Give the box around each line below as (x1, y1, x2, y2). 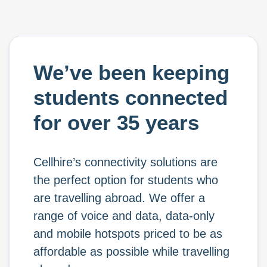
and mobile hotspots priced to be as (33, 227, 222, 240)
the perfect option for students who (33, 173, 218, 187)
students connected (33, 86, 228, 109)
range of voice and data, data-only (33, 209, 215, 222)
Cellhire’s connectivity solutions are (33, 156, 218, 169)
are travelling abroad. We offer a (33, 191, 205, 204)
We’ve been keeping (33, 61, 229, 84)
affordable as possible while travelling (33, 245, 229, 258)
